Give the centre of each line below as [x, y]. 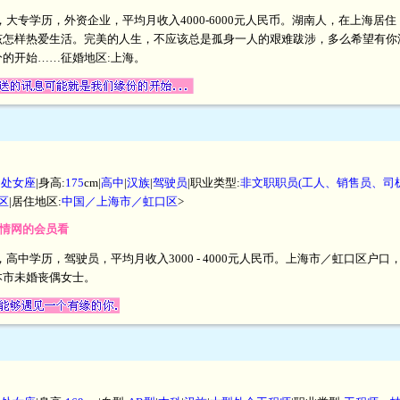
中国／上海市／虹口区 [120, 201]
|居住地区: [35, 201]
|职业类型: [214, 182]
